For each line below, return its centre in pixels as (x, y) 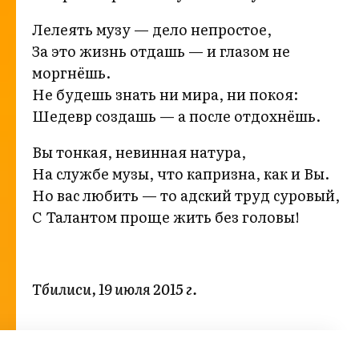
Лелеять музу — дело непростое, (152, 30)
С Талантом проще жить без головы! (166, 217)
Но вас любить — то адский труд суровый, (186, 196)
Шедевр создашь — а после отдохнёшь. (176, 116)
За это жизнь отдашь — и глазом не (161, 51)
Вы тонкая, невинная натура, (139, 152)
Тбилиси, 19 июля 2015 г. (115, 289)
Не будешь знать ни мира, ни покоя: (165, 95)
